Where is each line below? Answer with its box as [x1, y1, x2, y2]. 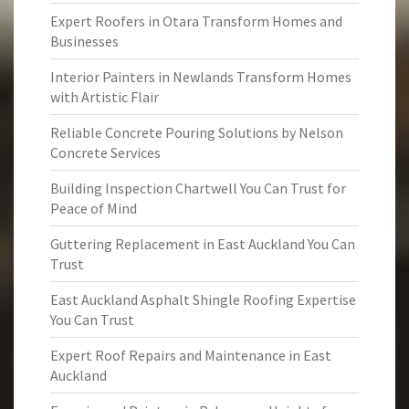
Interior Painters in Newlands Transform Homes [50, 68, 351, 86]
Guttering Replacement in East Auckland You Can [50, 235, 355, 253]
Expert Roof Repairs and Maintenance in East [50, 346, 331, 364]
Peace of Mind [50, 199, 137, 217]
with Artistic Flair [50, 88, 159, 106]
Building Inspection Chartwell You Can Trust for [50, 179, 346, 197]
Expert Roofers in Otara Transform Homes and [50, 12, 342, 30]
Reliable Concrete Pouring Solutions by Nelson [50, 123, 343, 142]
